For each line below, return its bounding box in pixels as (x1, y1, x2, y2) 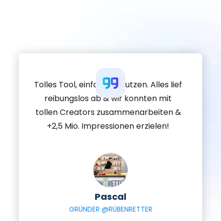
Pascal (95, 190, 126, 203)
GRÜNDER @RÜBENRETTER (69, 204, 152, 215)
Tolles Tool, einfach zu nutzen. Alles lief (34, 79, 182, 91)
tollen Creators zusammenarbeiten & (35, 107, 181, 118)
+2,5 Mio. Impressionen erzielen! (47, 120, 169, 132)
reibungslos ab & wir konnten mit (44, 93, 172, 105)
